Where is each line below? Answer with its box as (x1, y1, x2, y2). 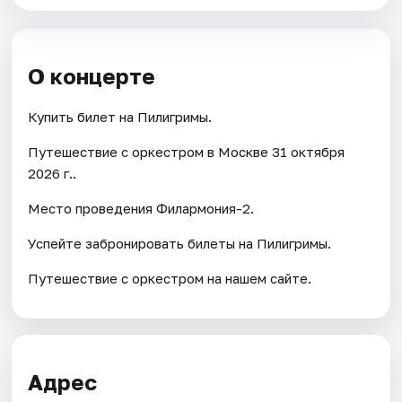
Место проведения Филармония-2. (28, 200, 255, 217)
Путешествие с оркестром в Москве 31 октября (28, 144, 345, 161)
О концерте (28, 62, 156, 89)
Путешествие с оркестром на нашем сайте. (28, 270, 312, 287)
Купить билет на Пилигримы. (28, 109, 213, 126)
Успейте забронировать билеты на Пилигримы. (28, 235, 332, 252)
